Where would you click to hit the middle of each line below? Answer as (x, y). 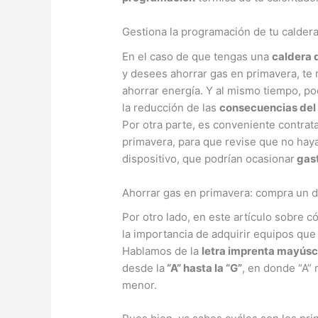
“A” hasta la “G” (204, 268)
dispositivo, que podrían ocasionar (209, 158)
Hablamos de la (162, 251)
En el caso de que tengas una (197, 56)
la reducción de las (171, 107)
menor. (140, 285)
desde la (144, 268)
